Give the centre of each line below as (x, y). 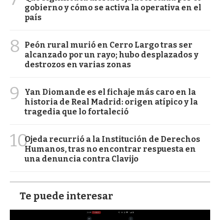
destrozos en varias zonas (78, 64)
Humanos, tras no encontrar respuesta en (110, 149)
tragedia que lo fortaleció (77, 111)
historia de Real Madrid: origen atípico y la (111, 102)
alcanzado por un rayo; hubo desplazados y (111, 55)
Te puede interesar (66, 196)
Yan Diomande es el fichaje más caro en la (110, 92)
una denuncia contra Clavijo (82, 159)
